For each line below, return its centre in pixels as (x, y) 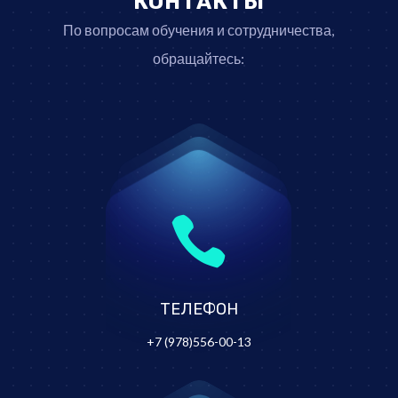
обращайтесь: (199, 59)
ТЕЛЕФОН (199, 310)
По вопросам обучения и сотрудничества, (199, 30)
